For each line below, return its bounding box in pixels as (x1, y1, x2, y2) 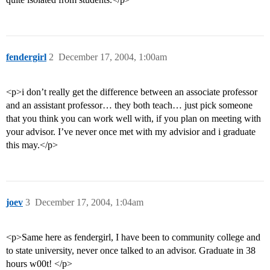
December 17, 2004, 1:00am (58, 52, 167, 63)
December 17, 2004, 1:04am (35, 197, 143, 208)
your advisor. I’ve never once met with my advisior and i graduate (6, 127, 256, 137)
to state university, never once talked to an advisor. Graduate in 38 (6, 245, 256, 256)
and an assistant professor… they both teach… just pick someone (6, 100, 253, 111)
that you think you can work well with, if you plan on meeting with (6, 113, 261, 124)
